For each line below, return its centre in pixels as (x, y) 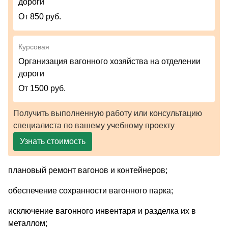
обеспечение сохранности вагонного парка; (91, 190)
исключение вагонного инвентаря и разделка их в (102, 211)
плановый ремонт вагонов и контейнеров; (88, 170)
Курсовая (34, 47)
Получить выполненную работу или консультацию (108, 113)
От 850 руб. (40, 16)
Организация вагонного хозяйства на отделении (109, 61)
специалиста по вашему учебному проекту (94, 125)
